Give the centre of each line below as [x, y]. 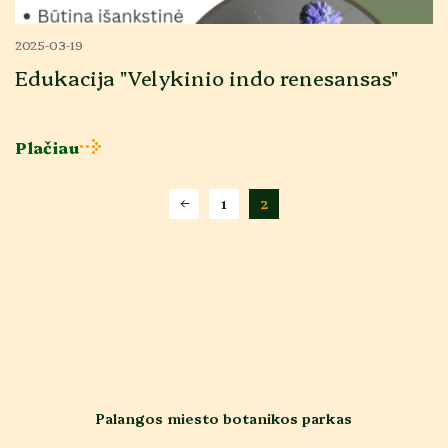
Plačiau [47, 146]
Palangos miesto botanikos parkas [224, 418]
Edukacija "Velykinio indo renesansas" [206, 76]
